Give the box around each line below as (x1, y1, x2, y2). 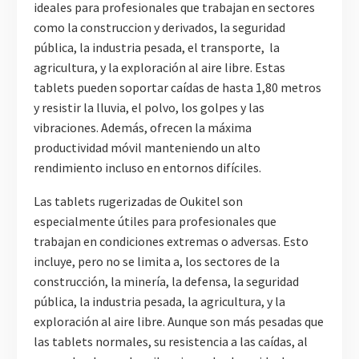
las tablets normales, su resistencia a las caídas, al (34, 333, 308, 350)
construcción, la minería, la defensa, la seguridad (34, 273, 299, 290)
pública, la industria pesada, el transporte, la (34, 38, 280, 55)
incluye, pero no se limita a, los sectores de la (34, 253, 280, 270)
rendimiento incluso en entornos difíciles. (34, 159, 261, 175)
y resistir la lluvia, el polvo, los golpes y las (34, 99, 264, 115)
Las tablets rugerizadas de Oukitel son (34, 193, 243, 210)
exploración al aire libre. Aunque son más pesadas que (34, 313, 324, 330)
